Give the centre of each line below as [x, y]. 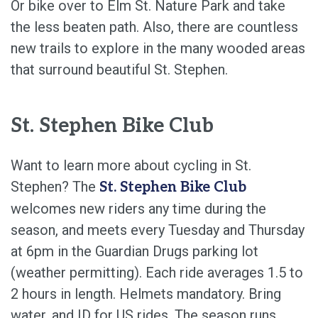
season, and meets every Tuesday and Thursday [158, 230]
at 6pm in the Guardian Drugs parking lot [135, 252]
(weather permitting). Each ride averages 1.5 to [157, 273]
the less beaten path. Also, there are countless [154, 27]
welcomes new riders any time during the [138, 209]
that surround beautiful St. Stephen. [119, 70]
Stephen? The [55, 187]
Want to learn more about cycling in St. [131, 166]
